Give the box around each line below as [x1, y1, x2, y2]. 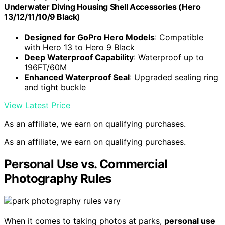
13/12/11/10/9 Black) [4, 11, 80, 22]
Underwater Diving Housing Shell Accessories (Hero [4, 1, 201, 12]
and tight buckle [24, 82, 86, 92]
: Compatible [155, 32, 203, 42]
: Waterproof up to [134, 52, 204, 62]
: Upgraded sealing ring [130, 72, 218, 82]
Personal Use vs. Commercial [4, 156, 168, 171]
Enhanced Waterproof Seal [24, 72, 130, 82]
